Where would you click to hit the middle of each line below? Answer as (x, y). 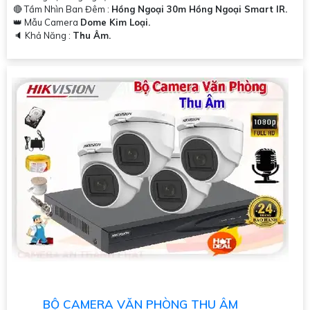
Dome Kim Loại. (115, 22)
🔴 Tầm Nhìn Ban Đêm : (62, 9)
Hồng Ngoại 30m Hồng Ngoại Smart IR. (199, 9)
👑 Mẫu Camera (47, 22)
